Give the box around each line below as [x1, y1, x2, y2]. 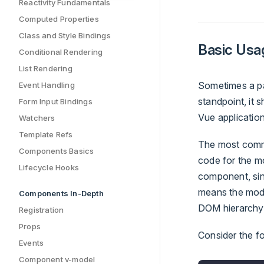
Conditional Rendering [19, 47, 103, 57]
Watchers [19, 113, 55, 123]
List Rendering [19, 64, 72, 73]
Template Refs [19, 130, 73, 139]
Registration [19, 205, 64, 214]
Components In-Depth [19, 189, 104, 198]
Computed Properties [19, 14, 99, 24]
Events [19, 238, 44, 247]
